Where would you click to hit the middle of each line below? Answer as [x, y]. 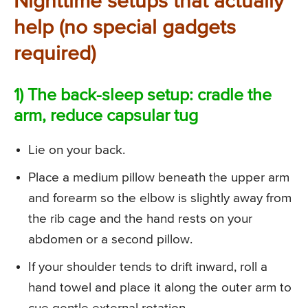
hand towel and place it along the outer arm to [160, 288]
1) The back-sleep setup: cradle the [143, 96]
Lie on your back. [77, 151]
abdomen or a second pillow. [110, 240]
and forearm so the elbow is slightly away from [160, 199]
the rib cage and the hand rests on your [140, 219]
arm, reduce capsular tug [106, 117]
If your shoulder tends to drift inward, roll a [148, 267]
